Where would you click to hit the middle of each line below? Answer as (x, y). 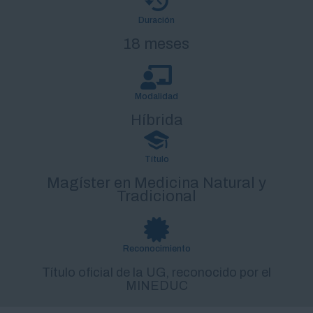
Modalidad (156, 96)
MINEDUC (156, 285)
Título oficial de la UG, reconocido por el (156, 272)
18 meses (156, 44)
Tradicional (156, 196)
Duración (156, 20)
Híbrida (156, 120)
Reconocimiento (156, 248)
